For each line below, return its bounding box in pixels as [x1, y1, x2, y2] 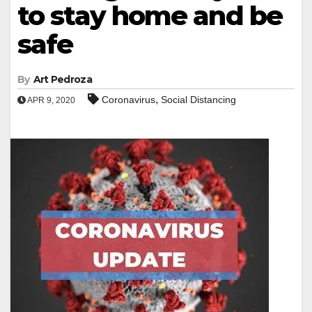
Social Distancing [161, 93, 236, 105]
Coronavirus [102, 93, 155, 105]
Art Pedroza [33, 72, 92, 86]
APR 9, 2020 [26, 95, 75, 105]
